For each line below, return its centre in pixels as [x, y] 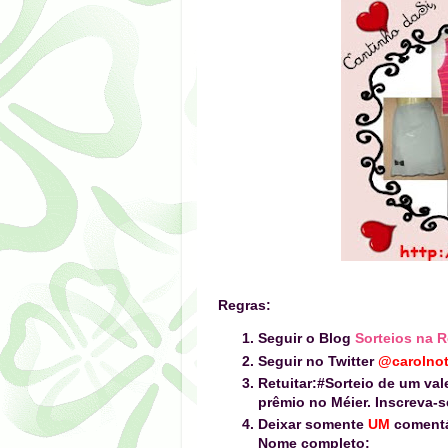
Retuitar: [287, 382]
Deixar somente [313, 424]
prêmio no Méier [312, 401]
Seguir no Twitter [318, 360]
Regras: [244, 305]
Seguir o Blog [306, 338]
